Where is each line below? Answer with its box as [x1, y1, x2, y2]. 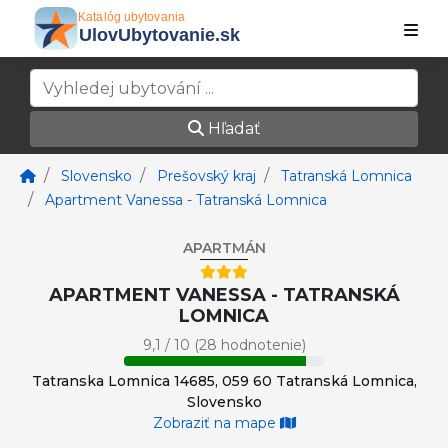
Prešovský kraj [157, 167, 256, 185]
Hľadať [203, 119, 261, 138]
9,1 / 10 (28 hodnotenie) [142, 336, 306, 354]
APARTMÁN [182, 239, 266, 257]
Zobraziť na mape [152, 414, 280, 432]
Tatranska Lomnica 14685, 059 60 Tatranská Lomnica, [31, 372, 417, 390]
